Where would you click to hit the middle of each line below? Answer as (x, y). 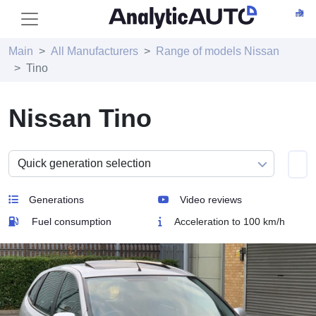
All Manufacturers (95, 51)
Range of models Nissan (218, 51)
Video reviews (211, 200)
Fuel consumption (72, 221)
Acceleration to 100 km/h (229, 221)
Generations (56, 200)
